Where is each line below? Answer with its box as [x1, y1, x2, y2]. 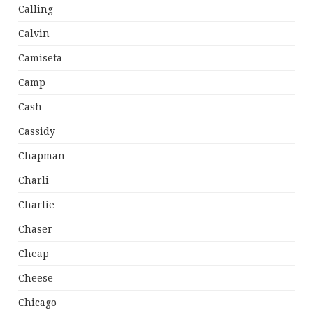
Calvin [18, 28, 50, 40]
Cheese [18, 272, 54, 284]
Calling [18, 3, 54, 15]
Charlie [18, 199, 55, 211]
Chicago [18, 297, 57, 309]
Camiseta [18, 52, 63, 64]
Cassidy [18, 126, 56, 138]
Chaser [18, 224, 53, 235]
